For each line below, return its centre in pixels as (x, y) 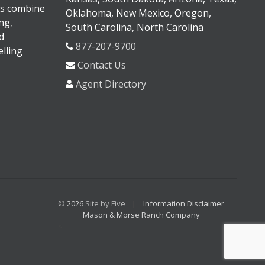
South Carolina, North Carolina (134, 28)
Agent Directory (111, 84)
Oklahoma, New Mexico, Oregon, (138, 13)
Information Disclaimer (183, 203)
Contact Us (101, 65)
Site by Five (105, 203)
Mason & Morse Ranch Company (142, 214)
